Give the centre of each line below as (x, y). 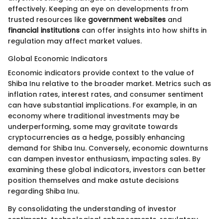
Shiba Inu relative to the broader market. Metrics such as (109, 84)
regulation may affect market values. (75, 41)
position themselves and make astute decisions (93, 181)
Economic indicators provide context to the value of (101, 73)
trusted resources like (48, 20)
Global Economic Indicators (58, 59)
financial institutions (44, 31)
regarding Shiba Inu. (44, 191)
